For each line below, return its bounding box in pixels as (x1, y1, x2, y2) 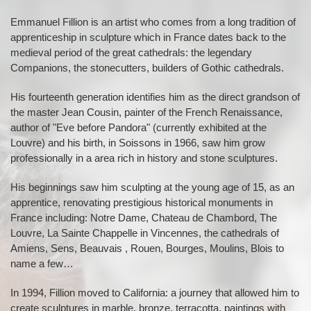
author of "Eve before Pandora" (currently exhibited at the (10, 121, 267, 133)
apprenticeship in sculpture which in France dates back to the (10, 31, 286, 43)
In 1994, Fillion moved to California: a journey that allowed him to (10, 287, 299, 299)
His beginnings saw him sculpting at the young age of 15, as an (10, 181, 294, 193)
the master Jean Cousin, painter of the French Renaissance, (10, 106, 283, 118)
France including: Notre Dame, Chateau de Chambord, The (10, 212, 277, 224)
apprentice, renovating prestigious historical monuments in (10, 196, 273, 208)
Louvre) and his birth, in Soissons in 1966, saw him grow (10, 137, 265, 149)
